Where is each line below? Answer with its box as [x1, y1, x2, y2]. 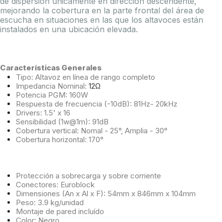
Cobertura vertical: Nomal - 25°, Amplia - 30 [16, 126, 164, 135]
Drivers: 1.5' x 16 [16, 108, 70, 117]
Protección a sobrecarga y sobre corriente [16, 171, 161, 180]
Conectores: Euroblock [16, 180, 95, 189]
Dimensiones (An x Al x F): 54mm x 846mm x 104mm [16, 189, 196, 198]
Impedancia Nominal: [16, 81, 89, 91]
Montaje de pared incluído [16, 207, 104, 216]
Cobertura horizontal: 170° [16, 135, 104, 144]
